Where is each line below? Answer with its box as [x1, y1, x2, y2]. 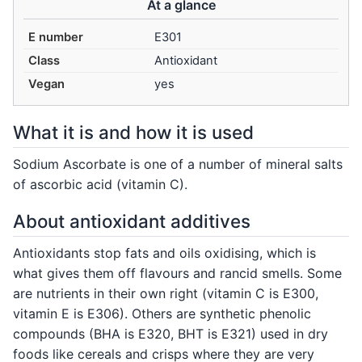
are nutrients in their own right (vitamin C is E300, [13, 284, 318, 301]
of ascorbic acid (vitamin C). [13, 175, 187, 192]
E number [28, 30, 84, 45]
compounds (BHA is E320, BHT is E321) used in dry [13, 325, 328, 342]
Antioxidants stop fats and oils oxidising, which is [13, 244, 316, 261]
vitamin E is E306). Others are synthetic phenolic [13, 305, 311, 322]
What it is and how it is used [13, 121, 254, 144]
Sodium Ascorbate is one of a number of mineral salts [13, 155, 343, 172]
